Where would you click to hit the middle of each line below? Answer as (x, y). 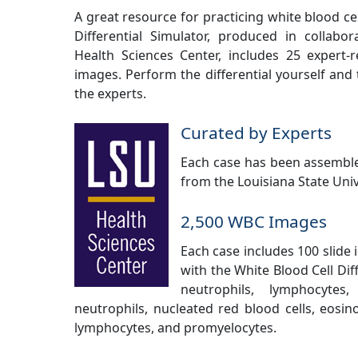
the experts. (110, 93)
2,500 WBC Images (254, 221)
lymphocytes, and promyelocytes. (175, 327)
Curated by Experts (256, 133)
